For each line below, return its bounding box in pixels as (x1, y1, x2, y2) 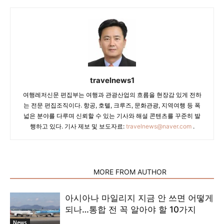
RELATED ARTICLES (16, 167, 81, 176)
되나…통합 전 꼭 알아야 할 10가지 (65, 204, 196, 214)
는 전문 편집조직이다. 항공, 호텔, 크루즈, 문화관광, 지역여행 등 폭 (23, 101, 200, 109)
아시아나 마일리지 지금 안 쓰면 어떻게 (65, 193, 213, 203)
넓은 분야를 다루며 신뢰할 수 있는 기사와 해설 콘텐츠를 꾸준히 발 (23, 112, 200, 119)
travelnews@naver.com (125, 122, 191, 130)
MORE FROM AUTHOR (93, 167, 166, 176)
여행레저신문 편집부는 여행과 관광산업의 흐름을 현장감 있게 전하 (22, 91, 201, 98)
